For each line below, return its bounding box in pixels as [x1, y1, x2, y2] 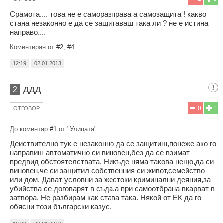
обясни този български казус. [10, 202, 111, 211]
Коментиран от [10, 43, 56, 51]
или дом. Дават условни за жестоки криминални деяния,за [10, 175, 211, 184]
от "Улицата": [57, 125, 99, 133]
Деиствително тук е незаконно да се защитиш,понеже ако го [10, 139, 216, 148]
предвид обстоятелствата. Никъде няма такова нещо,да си [10, 157, 214, 166]
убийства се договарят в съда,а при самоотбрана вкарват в [10, 184, 215, 193]
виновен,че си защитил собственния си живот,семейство [10, 166, 205, 175]
